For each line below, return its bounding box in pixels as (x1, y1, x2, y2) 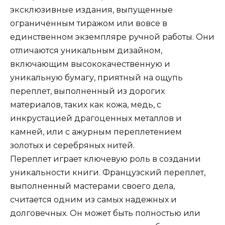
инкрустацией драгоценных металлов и (10, 113, 182, 123)
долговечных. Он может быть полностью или (10, 208, 200, 218)
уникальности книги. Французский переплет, (10, 167, 205, 177)
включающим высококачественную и (10, 59, 170, 69)
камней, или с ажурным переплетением (10, 127, 182, 137)
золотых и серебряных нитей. (10, 140, 135, 150)
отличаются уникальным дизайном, (10, 45, 162, 55)
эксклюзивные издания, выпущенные (10, 5, 173, 15)
